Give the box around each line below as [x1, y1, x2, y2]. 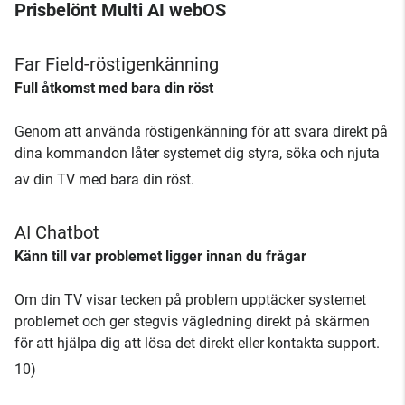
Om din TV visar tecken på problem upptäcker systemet [14, 291, 366, 309]
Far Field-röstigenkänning [14, 53, 219, 76]
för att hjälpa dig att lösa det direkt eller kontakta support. [14, 334, 380, 353]
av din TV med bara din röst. [14, 171, 194, 189]
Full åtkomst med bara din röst [14, 80, 213, 98]
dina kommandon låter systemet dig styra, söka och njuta [14, 145, 380, 163]
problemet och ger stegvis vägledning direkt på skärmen [14, 313, 370, 331]
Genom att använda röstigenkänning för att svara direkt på [14, 123, 388, 141]
